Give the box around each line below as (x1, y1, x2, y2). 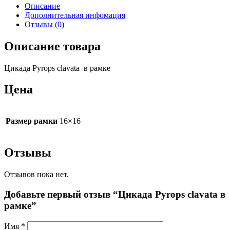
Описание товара (4, 39, 101, 53)
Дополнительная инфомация (25, 10, 125, 20)
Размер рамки (6, 117, 57, 126)
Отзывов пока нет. (4, 170, 69, 179)
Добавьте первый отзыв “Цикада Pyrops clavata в (4, 188, 225, 200)
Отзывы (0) (25, 20, 64, 29)
